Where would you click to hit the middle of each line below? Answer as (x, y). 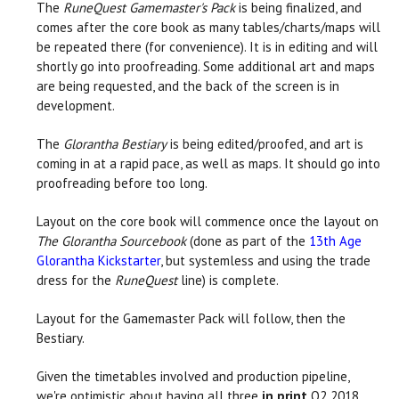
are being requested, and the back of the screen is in (188, 86)
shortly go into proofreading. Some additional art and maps (206, 66)
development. (76, 106)
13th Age (335, 241)
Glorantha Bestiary (115, 144)
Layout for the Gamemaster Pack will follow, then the (191, 318)
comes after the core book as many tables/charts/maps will (208, 27)
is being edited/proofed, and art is (265, 144)
